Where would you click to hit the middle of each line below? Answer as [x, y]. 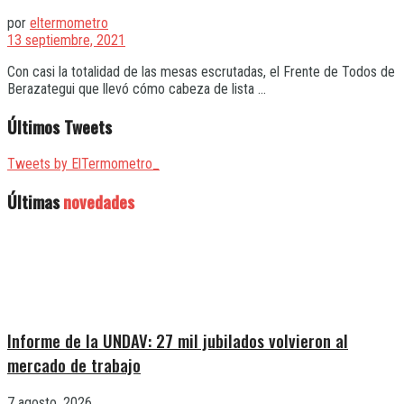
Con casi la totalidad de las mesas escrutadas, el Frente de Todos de [201, 71]
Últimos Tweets [60, 126]
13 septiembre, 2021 [66, 40]
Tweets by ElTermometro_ [83, 164]
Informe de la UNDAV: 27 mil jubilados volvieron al [178, 341]
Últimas [33, 201]
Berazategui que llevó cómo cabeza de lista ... [137, 88]
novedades [99, 201]
